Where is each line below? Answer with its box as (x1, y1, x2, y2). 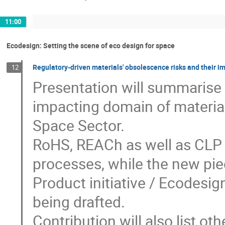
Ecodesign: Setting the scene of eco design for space (7, 40, 175, 50)
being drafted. (32, 191, 125, 212)
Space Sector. (32, 115, 125, 136)
